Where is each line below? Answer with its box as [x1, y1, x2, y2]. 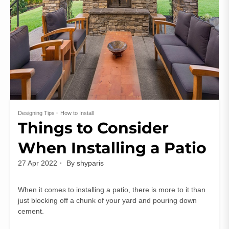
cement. [18, 207, 44, 216]
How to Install [60, 110, 94, 117]
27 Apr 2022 [18, 159, 57, 168]
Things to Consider [18, 119, 169, 138]
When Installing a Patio [18, 139, 207, 158]
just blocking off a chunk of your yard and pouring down [18, 196, 197, 205]
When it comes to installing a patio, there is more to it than [18, 186, 205, 194]
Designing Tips [18, 110, 55, 117]
